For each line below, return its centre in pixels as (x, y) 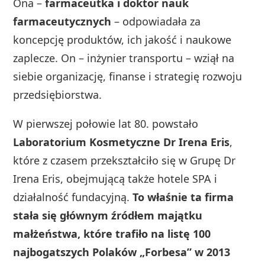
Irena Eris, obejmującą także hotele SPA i (115, 178)
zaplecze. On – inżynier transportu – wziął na (124, 58)
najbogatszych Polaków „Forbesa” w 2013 (122, 252)
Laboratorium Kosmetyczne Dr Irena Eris (122, 142)
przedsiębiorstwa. (58, 94)
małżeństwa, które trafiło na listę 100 (112, 233)
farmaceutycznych (62, 21)
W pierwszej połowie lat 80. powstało (106, 123)
